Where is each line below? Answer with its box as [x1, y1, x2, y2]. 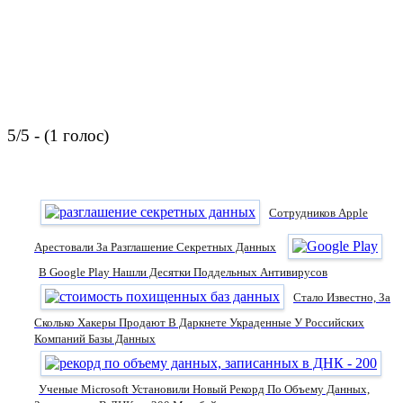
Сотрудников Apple [269, 206, 368, 220]
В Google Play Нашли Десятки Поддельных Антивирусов [39, 265, 327, 280]
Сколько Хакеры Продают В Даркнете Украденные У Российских [34, 316, 364, 330]
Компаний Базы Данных [34, 332, 156, 346]
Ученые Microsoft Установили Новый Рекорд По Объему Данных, [39, 382, 370, 397]
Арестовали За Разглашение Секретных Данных [34, 240, 276, 255]
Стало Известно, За [293, 291, 390, 305]
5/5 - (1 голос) [7, 126, 109, 146]
